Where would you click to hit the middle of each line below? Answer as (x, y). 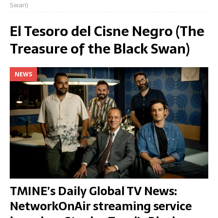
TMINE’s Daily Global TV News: (93, 191)
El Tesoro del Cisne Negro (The (107, 31)
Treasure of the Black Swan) (100, 49)
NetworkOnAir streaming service (101, 206)
